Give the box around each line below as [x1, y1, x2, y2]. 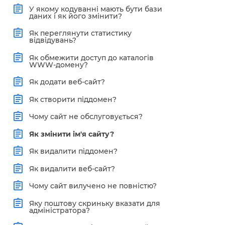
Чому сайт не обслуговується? [29, 112, 143, 122]
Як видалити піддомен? [29, 147, 118, 156]
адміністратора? [29, 205, 90, 215]
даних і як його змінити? [29, 11, 122, 21]
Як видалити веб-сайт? [29, 164, 115, 173]
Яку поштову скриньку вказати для [29, 198, 160, 208]
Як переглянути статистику [29, 29, 132, 38]
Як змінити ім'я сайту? [29, 129, 114, 139]
